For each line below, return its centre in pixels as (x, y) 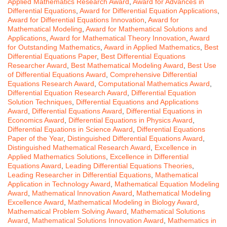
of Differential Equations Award (57, 74)
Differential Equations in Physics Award (130, 120)
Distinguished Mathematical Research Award (79, 147)
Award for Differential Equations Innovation (76, 20)
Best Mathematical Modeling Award (127, 65)
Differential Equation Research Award (67, 92)
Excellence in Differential (149, 156)
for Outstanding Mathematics (54, 47)
